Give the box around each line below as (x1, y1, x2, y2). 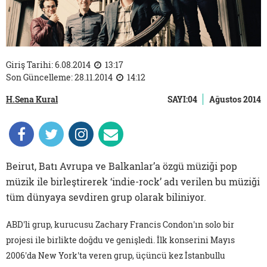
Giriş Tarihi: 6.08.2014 (6, 59, 92, 71)
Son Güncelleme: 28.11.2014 (6, 72, 114, 83)
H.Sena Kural (6, 94, 58, 105)
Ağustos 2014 (209, 94, 261, 105)
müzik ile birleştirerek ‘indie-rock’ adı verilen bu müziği (6, 175, 260, 188)
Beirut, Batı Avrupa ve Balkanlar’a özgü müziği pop (6, 160, 237, 173)
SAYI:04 (167, 94, 197, 105)
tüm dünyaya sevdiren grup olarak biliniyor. (6, 191, 206, 204)
